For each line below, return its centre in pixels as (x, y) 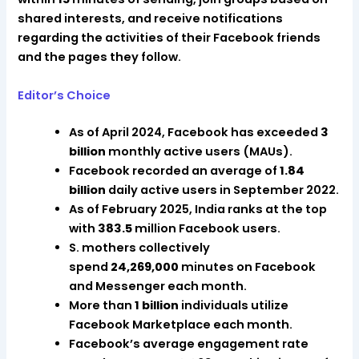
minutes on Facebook (248, 266)
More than (102, 305)
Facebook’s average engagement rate (189, 343)
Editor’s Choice (65, 95)
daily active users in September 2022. (223, 190)
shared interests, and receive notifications (151, 19)
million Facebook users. (207, 228)
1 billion (157, 305)
